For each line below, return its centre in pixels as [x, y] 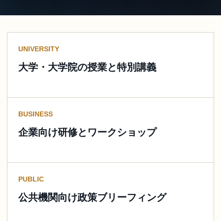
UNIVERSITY [39, 49]
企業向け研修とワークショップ [87, 132]
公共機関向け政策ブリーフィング [92, 197]
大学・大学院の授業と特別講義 [87, 67]
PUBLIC [31, 179]
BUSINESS [36, 114]
